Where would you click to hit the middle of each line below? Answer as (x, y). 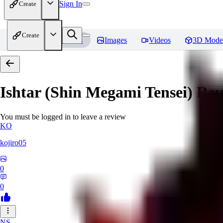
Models (71, 40)
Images (116, 40)
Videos (160, 40)
